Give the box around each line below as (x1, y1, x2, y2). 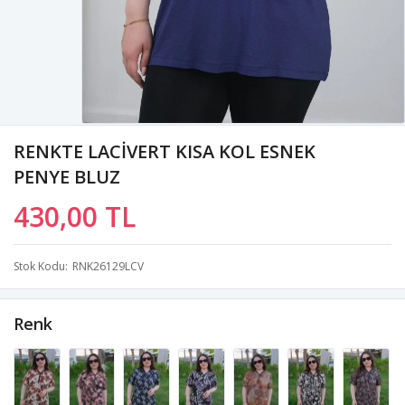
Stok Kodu (14, 258, 65, 274)
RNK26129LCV (72, 258, 144, 274)
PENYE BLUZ (14, 164, 120, 189)
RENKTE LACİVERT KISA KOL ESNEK (14, 138, 316, 164)
